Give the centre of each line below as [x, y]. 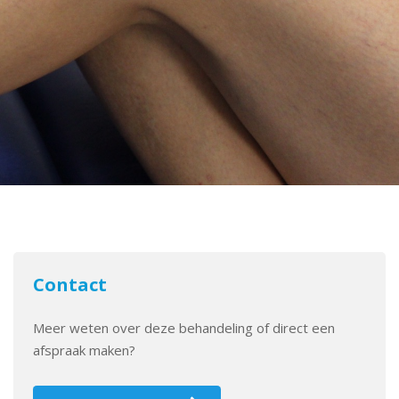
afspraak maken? [85, 350]
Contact [70, 284]
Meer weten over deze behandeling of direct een [184, 328]
